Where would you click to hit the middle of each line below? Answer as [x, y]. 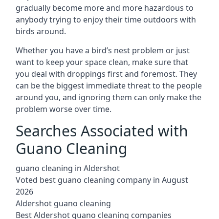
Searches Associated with [102, 131]
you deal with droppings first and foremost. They [106, 74]
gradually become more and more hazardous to [105, 8]
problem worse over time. [64, 109]
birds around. [41, 31]
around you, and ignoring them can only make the [109, 97]
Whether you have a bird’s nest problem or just [103, 50]
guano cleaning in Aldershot [68, 168]
